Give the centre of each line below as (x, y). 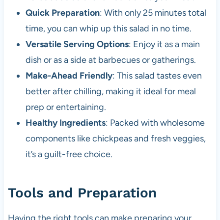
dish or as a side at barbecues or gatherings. (110, 60)
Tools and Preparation (82, 192)
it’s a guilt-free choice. (69, 154)
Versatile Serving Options (77, 44)
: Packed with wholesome (155, 123)
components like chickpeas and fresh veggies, (115, 138)
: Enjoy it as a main (164, 44)
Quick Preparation (62, 13)
